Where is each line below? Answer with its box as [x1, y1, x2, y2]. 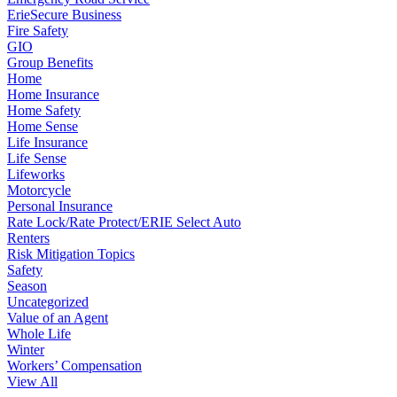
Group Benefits [7, 54, 93, 70]
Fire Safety [7, 22, 68, 38]
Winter [7, 341, 44, 357]
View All [7, 373, 58, 389]
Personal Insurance [7, 198, 113, 214]
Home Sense [7, 118, 78, 134]
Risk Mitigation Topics [7, 245, 135, 261]
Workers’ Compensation [7, 357, 142, 373]
